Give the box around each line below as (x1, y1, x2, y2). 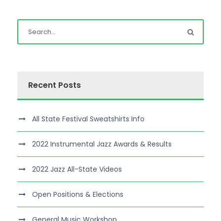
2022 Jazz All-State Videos (32, 164, 122, 174)
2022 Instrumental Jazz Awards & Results (32, 139, 172, 149)
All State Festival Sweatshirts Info (32, 114, 145, 124)
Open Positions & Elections (32, 189, 123, 199)
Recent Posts (28, 79, 81, 91)
